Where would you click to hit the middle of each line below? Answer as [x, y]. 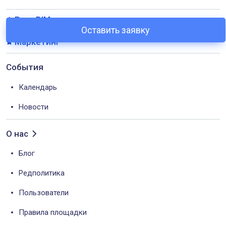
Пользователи [44, 193]
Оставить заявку [116, 30]
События [25, 67]
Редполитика [42, 173]
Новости [34, 107]
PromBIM [33, 20]
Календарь [38, 88]
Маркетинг [37, 42]
